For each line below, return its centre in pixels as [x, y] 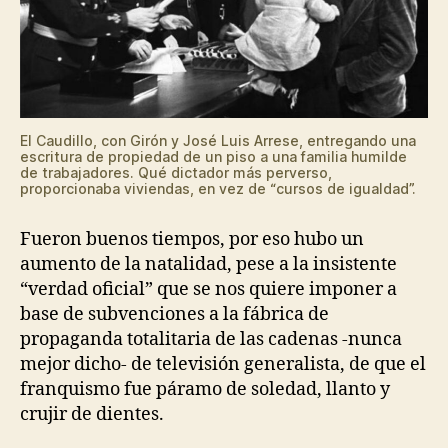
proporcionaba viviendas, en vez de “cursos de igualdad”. [218, 189]
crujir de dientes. [92, 415]
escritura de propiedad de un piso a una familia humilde [213, 157]
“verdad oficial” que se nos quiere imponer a [208, 290]
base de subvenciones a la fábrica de [174, 315]
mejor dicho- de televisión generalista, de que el [223, 365]
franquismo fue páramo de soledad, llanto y [205, 390]
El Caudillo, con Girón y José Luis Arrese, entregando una [218, 141]
